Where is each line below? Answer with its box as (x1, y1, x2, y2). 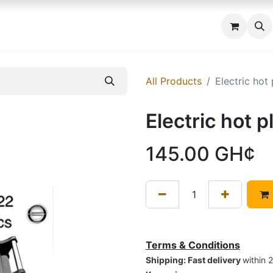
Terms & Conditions (146, 239, 240, 251)
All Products (146, 75, 202, 87)
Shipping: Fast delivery (146, 255, 243, 265)
